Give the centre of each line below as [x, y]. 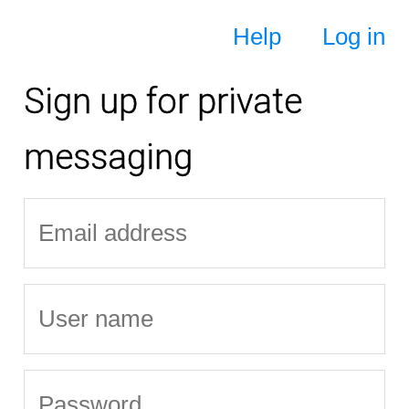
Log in [354, 36]
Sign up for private [163, 101]
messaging [108, 157]
